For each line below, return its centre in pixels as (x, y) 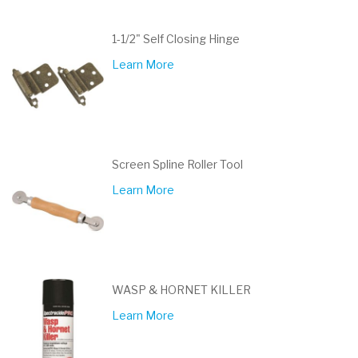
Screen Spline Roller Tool (177, 164)
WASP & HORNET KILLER (181, 290)
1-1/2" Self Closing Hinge (176, 39)
